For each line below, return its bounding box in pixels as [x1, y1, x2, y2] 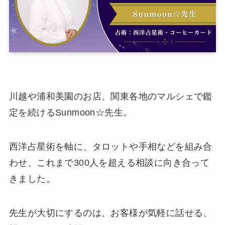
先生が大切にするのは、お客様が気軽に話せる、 [9, 207, 212, 218]
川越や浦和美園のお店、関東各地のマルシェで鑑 [9, 91, 212, 102]
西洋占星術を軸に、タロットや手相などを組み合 [9, 141, 212, 152]
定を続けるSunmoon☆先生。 [9, 107, 133, 118]
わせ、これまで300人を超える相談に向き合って [9, 157, 210, 168]
